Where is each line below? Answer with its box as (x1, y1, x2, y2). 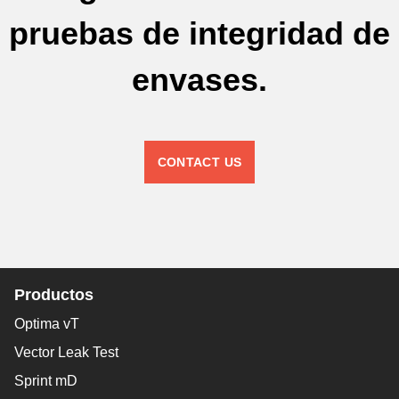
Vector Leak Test (14, 344, 118, 360)
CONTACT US (157, 154, 242, 169)
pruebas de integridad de (9, 15, 390, 53)
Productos (14, 285, 94, 304)
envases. (132, 61, 267, 99)
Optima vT (14, 315, 79, 331)
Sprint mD (14, 372, 77, 388)
